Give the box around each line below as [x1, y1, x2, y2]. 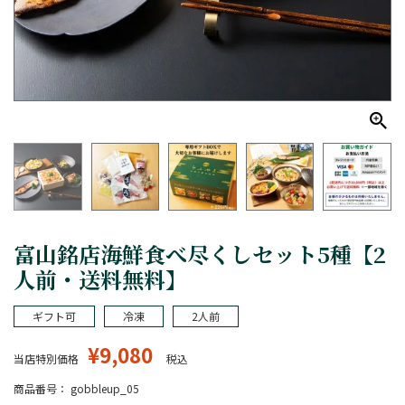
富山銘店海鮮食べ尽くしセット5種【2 [14, 238, 386, 270]
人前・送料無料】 [14, 263, 187, 296]
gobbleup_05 [71, 381, 139, 397]
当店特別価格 [14, 351, 79, 367]
